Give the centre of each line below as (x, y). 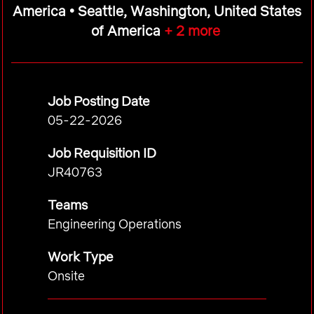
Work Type (81, 257)
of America (125, 30)
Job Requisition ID (102, 153)
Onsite (66, 276)
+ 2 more (190, 30)
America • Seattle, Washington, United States (157, 11)
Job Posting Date (99, 101)
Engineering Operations (115, 224)
